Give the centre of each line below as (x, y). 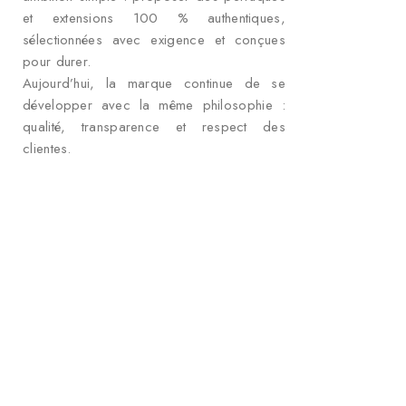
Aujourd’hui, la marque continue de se (154, 84)
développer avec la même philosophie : (154, 106)
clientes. (47, 149)
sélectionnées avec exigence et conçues (154, 40)
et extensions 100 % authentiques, (154, 19)
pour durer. (57, 62)
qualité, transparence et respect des (154, 127)
